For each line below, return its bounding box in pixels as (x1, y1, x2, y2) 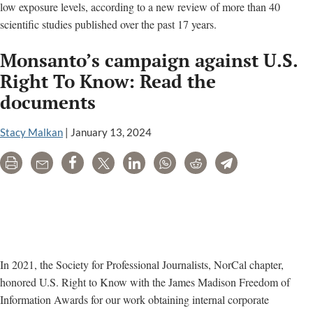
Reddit (201, 157, 231, 173)
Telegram (232, 157, 274, 173)
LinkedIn (140, 157, 181, 173)
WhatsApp (170, 157, 219, 173)
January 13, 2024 (71, 126, 152, 139)
